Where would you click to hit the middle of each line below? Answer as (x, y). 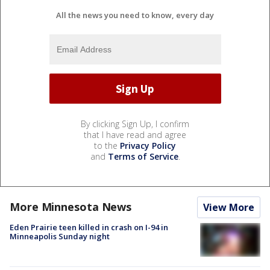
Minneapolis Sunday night (60, 237)
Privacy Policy (148, 146)
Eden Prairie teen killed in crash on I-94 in (89, 228)
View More (229, 208)
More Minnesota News (71, 207)
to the (107, 146)
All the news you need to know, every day (135, 15)
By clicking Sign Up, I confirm (135, 124)
